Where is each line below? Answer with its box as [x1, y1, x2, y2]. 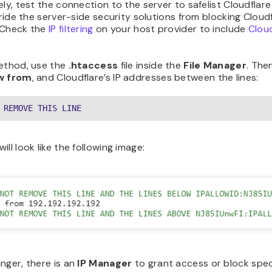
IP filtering [49, 22, 93, 36]
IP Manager [77, 257, 132, 270]
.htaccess [68, 59, 118, 72]
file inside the [118, 59, 184, 72]
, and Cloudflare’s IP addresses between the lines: [32, 71, 259, 84]
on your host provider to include [93, 22, 248, 36]
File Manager [183, 59, 246, 72]
